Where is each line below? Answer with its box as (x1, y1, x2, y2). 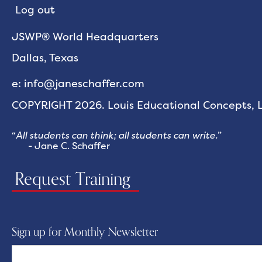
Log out (15, 2, 55, 18)
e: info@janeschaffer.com (12, 76, 144, 91)
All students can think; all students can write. (16, 129, 218, 142)
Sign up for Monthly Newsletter (12, 222, 158, 242)
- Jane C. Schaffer (12, 139, 110, 153)
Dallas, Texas (12, 50, 78, 65)
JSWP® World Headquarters (12, 29, 158, 44)
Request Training (15, 165, 130, 194)
